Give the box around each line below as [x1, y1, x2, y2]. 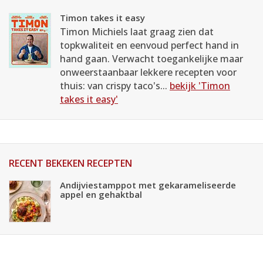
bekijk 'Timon [170, 79, 230, 92]
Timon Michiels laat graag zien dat [60, 25, 214, 38]
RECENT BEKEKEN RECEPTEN [9, 157, 132, 170]
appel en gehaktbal [60, 188, 142, 200]
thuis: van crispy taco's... [60, 79, 170, 92]
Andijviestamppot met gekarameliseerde [60, 179, 236, 191]
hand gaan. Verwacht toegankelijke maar [60, 52, 243, 65]
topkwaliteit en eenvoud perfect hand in [60, 39, 239, 52]
